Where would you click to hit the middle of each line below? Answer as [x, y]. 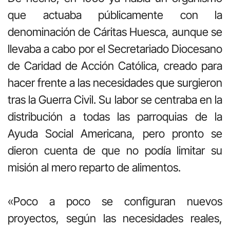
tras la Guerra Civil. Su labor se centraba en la [115, 99]
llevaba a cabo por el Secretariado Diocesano [115, 49]
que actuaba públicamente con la [115, 15]
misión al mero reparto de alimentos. [94, 167]
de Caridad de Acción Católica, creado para [115, 65]
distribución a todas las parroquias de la [115, 116]
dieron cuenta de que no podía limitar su [115, 150]
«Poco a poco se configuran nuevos [115, 201]
